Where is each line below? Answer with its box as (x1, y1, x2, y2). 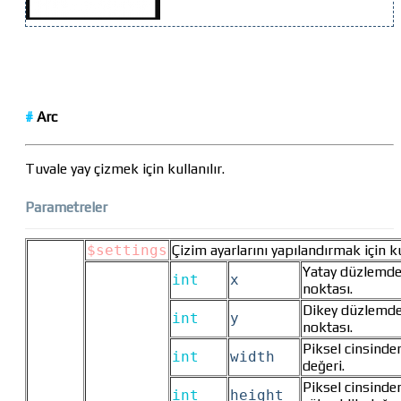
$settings (87, 242, 167, 260)
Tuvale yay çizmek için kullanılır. (25, 160, 225, 178)
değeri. (303, 357, 345, 375)
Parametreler (25, 199, 107, 217)
